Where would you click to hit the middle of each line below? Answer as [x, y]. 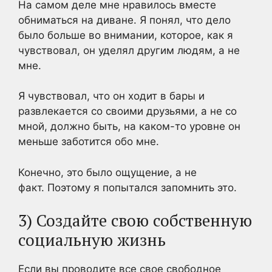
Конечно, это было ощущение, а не [107, 172]
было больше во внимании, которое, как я [126, 35]
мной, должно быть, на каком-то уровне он [129, 126]
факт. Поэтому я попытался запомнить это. [127, 187]
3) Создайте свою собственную [135, 220]
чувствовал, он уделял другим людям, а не [129, 50]
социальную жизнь [92, 240]
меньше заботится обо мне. [89, 141]
